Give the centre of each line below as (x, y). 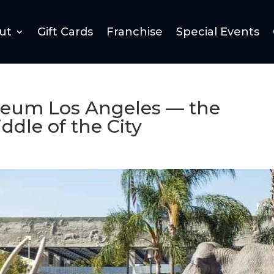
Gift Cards (65, 32)
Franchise (135, 32)
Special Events (218, 32)
